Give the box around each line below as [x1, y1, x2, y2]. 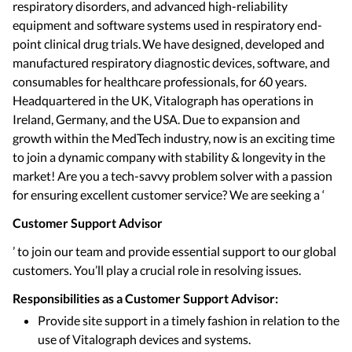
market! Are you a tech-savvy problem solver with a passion [13, 168, 332, 183]
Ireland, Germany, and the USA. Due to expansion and [13, 112, 300, 126]
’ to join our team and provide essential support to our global [13, 244, 336, 258]
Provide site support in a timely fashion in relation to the [38, 313, 339, 328]
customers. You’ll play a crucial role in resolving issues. [13, 262, 301, 277]
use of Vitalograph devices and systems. [38, 332, 253, 346]
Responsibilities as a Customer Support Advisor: [13, 291, 278, 306]
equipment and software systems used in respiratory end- [13, 17, 322, 32]
